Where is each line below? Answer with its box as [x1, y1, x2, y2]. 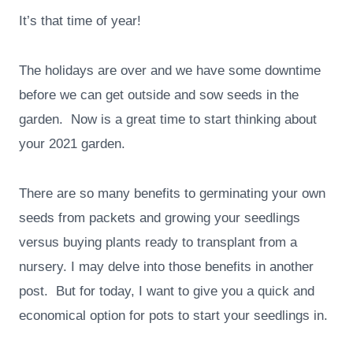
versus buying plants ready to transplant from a [19, 235, 297, 251]
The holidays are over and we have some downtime [19, 63, 321, 79]
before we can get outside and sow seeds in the [19, 87, 299, 103]
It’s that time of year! [19, 13, 141, 29]
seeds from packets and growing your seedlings [19, 210, 300, 226]
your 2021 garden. [19, 136, 125, 152]
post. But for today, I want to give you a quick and [19, 284, 314, 299]
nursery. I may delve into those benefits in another [19, 259, 314, 275]
